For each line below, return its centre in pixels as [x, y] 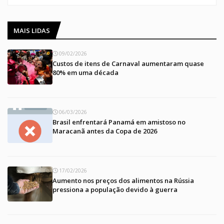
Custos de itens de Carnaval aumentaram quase [128, 63]
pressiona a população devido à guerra [115, 189]
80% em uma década [85, 72]
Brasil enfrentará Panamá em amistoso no [119, 122]
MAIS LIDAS [32, 30]
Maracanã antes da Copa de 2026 [105, 131]
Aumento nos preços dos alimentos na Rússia [123, 180]
